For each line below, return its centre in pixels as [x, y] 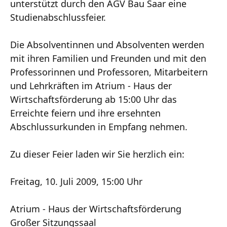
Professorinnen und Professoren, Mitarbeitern [109, 72]
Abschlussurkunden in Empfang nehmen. [99, 126]
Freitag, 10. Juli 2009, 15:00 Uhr [76, 181]
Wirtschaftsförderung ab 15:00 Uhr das [93, 99]
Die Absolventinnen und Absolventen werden [107, 44]
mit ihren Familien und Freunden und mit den [108, 58]
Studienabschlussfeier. [58, 17]
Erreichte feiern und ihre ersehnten [85, 113]
